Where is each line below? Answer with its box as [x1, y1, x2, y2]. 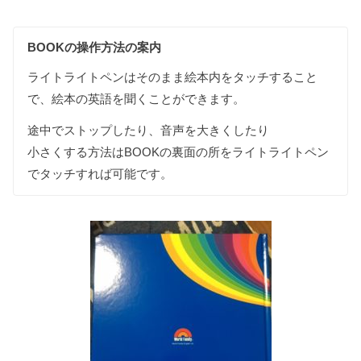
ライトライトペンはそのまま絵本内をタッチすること [27, 69, 318, 84]
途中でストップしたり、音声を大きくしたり [27, 123, 270, 138]
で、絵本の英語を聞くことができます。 [27, 91, 246, 106]
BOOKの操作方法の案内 [27, 39, 162, 54]
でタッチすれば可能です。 [27, 167, 173, 181]
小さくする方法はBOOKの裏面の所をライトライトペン [27, 145, 330, 160]
